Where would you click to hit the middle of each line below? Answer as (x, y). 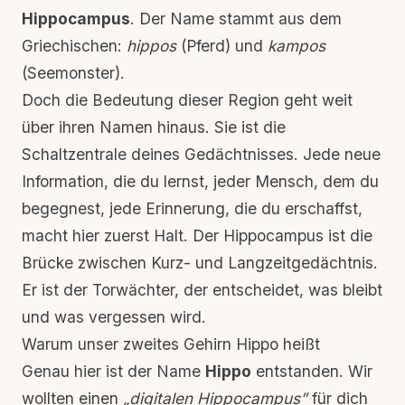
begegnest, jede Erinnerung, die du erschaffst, (192, 208)
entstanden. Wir (312, 371)
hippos (151, 46)
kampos (297, 46)
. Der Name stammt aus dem (236, 19)
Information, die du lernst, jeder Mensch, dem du (200, 181)
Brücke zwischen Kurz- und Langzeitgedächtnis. (200, 263)
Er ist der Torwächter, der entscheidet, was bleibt (202, 290)
